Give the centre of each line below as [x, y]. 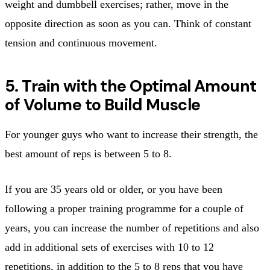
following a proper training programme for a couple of [124, 208]
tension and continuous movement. [81, 42]
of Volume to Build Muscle [103, 104]
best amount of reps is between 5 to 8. [88, 153]
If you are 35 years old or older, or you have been [114, 189]
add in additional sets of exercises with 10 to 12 [109, 247]
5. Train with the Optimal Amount [131, 86]
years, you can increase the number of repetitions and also [132, 228]
